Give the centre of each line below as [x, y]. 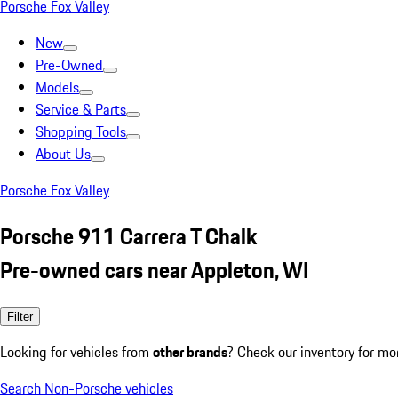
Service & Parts [81, 109]
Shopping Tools [81, 131]
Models [57, 87]
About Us [63, 154]
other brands [190, 351]
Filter [20, 316]
